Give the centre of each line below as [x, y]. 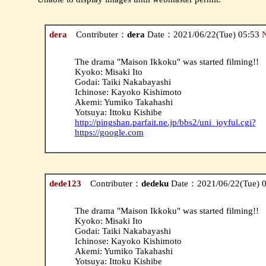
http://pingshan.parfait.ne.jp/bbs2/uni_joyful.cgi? [165, 122]
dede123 [65, 183]
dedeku [155, 183]
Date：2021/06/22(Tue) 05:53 [203, 34]
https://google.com [109, 132]
